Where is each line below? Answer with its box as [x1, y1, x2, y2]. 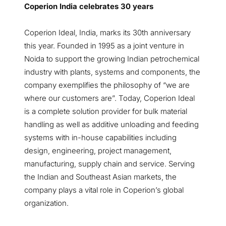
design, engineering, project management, [24, 145, 172, 155]
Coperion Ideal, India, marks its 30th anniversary [24, 27, 191, 37]
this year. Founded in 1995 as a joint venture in [24, 40, 184, 50]
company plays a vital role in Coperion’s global [24, 185, 184, 195]
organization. [24, 198, 75, 208]
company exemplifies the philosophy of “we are [24, 80, 190, 90]
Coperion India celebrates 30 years [24, 1, 155, 11]
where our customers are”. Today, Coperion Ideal [24, 93, 195, 103]
